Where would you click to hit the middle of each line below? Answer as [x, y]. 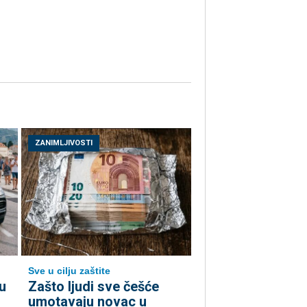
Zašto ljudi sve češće [94, 287]
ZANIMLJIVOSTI [64, 143]
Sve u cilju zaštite [69, 271]
